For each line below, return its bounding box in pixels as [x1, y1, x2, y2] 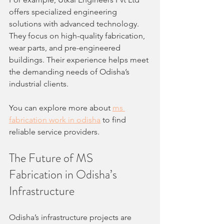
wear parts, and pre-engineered [9, 42, 122, 52]
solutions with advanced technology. [9, 18, 141, 28]
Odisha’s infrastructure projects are [9, 212, 133, 222]
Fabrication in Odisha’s [9, 165, 119, 183]
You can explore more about [9, 102, 112, 112]
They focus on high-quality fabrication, [9, 30, 147, 40]
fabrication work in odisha [9, 114, 100, 124]
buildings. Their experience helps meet [9, 54, 150, 64]
